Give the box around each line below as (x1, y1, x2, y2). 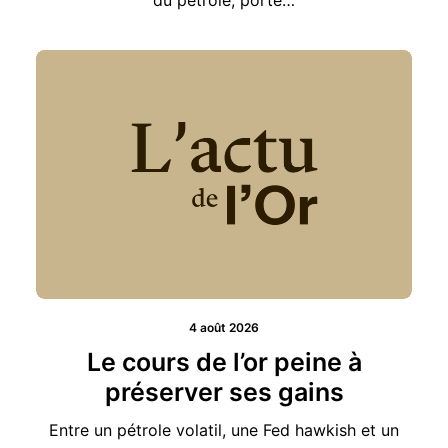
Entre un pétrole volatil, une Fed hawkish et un (49, 388, 399, 409)
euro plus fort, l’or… (150, 416, 298, 437)
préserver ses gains (104, 345, 344, 376)
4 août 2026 (189, 288, 259, 304)
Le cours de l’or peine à (86, 315, 362, 346)
